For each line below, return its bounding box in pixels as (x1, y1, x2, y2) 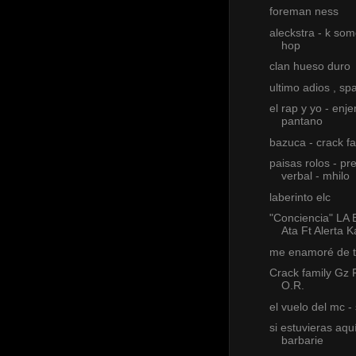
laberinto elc (269, 190, 331, 203)
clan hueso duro (269, 60, 350, 73)
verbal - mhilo (281, 169, 350, 183)
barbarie (281, 334, 323, 347)
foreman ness (269, 5, 339, 18)
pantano (281, 114, 323, 128)
